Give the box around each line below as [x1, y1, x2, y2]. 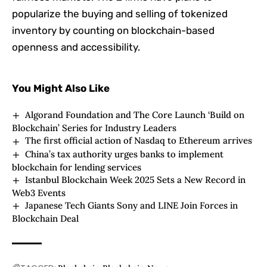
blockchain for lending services [12, 161, 141, 173]
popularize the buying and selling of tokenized [12, 8, 228, 20]
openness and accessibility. [12, 41, 140, 54]
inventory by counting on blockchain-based [12, 24, 215, 37]
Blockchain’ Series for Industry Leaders [12, 122, 176, 134]
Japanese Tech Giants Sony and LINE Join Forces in [25, 200, 238, 212]
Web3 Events [12, 187, 66, 199]
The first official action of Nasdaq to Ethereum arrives [25, 135, 253, 147]
